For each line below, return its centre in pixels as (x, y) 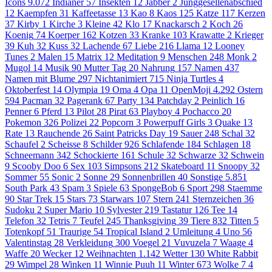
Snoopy (233, 166)
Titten (240, 221)
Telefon (19, 221)
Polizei (74, 122)
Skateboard (182, 166)
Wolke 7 (230, 264)
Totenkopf (25, 232)
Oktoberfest (27, 90)
